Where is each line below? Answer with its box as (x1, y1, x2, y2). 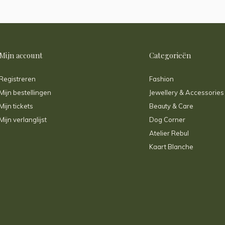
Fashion (149, 75, 174, 83)
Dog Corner (149, 116, 185, 124)
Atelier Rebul (149, 129, 189, 137)
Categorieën (149, 50, 191, 60)
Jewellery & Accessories (149, 88, 224, 96)
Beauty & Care (149, 102, 193, 110)
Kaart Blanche (149, 143, 193, 151)
